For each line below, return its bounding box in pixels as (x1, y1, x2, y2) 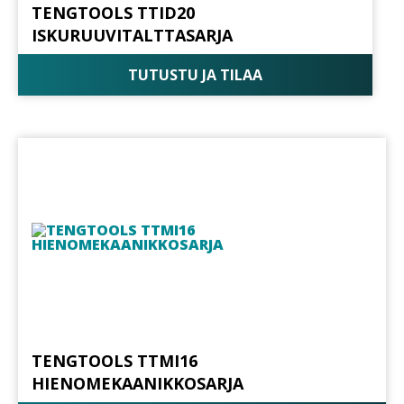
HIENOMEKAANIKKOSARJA (32, 372, 243, 395)
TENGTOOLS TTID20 (32, 2, 195, 24)
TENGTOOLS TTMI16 (32, 350, 197, 372)
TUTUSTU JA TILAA (127, 64, 262, 85)
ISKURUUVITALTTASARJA (32, 24, 233, 47)
